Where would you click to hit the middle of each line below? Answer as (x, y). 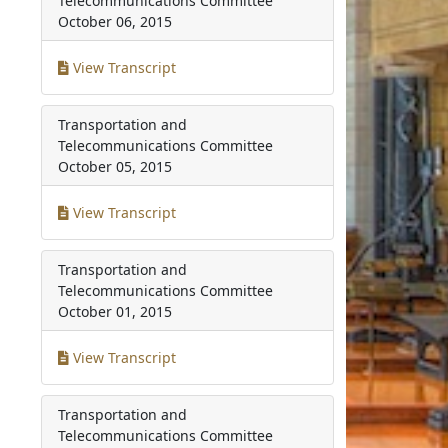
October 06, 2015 (115, 21)
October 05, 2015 (115, 166)
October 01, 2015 (115, 311)
